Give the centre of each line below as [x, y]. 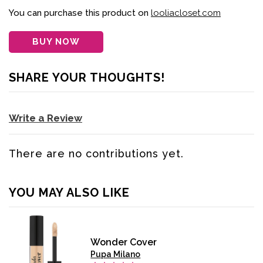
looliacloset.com [186, 13]
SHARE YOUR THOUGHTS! [87, 78]
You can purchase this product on [80, 13]
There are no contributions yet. [96, 154]
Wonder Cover [124, 242]
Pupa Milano [116, 254]
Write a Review [45, 118]
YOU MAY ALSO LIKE [69, 193]
